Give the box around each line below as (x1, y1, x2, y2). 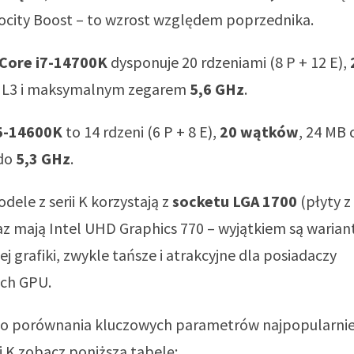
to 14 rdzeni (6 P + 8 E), (62, 121, 220, 141)
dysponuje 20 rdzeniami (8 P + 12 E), (107, 51, 350, 72)
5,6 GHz (190, 78, 244, 99)
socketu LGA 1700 (172, 190, 297, 211)
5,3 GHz (16, 148, 70, 168)
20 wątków (220, 121, 299, 141)
